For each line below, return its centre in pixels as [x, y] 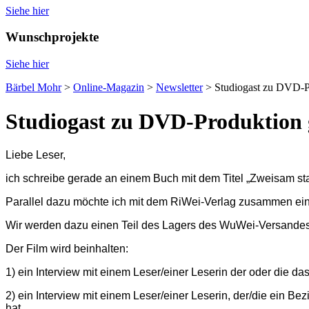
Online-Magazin [109, 88]
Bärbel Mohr [33, 88]
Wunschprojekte [52, 37]
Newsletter [179, 88]
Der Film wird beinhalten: [67, 249]
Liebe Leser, [36, 155]
